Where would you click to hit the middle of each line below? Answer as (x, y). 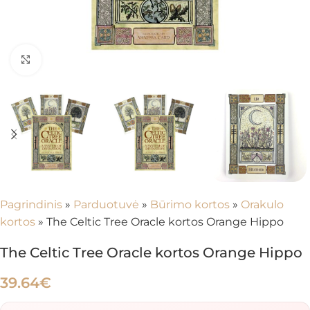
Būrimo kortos (190, 204)
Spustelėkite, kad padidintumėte (125, 60)
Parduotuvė (106, 204)
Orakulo (262, 204)
